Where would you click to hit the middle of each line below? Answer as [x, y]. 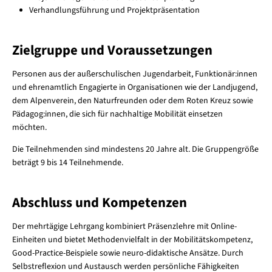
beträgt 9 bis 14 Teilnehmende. [67, 162]
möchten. [30, 127]
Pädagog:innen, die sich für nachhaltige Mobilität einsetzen [117, 114]
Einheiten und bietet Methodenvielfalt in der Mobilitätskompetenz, [132, 240]
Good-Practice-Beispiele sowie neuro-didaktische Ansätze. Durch [127, 253]
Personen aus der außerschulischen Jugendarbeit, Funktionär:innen [134, 74]
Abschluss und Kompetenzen [99, 202]
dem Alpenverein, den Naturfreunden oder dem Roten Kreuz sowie [132, 100]
